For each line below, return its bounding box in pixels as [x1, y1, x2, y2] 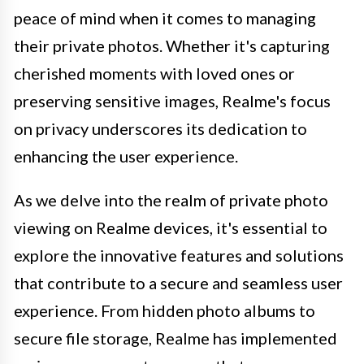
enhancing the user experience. [14, 145, 238, 166]
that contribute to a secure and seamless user [14, 272, 343, 292]
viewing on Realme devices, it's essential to [14, 217, 327, 237]
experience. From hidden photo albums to [14, 300, 315, 320]
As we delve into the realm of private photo [14, 189, 328, 210]
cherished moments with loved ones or [14, 63, 295, 83]
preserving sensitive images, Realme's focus [14, 90, 331, 110]
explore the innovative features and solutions [14, 245, 344, 265]
